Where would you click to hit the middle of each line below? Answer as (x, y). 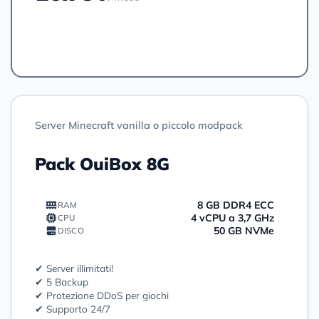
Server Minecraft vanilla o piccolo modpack (139, 125)
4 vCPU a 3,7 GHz (232, 218)
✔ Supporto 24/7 (73, 308)
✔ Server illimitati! (74, 268)
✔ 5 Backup (62, 281)
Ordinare (152, 36)
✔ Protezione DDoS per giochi (102, 295)
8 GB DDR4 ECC (236, 205)
